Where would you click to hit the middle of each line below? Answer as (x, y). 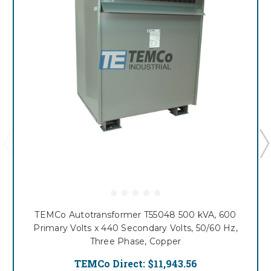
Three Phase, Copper (135, 242)
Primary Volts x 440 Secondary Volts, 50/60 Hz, (135, 228)
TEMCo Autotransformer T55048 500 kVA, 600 (135, 215)
